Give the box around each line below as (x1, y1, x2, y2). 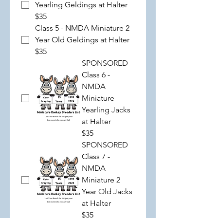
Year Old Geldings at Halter (35, 35, 129, 44)
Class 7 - (82, 152, 110, 161)
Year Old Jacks (82, 187, 132, 196)
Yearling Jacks (82, 105, 130, 114)
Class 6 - (82, 70, 110, 79)
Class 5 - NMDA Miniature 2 (35, 23, 129, 33)
